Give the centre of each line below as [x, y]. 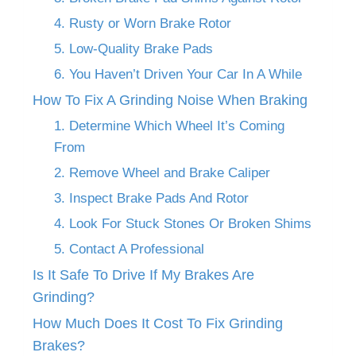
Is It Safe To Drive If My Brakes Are [143, 275]
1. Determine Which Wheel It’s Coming [169, 126]
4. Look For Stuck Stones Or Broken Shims [185, 223]
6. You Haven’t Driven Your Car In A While [178, 74]
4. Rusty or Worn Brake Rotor [143, 23]
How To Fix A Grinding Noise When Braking [170, 100]
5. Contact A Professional [129, 249]
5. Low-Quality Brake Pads [133, 48]
